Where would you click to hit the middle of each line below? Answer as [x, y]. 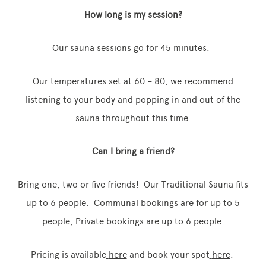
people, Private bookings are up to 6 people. [133, 221]
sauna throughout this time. [133, 118]
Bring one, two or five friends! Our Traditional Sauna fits [133, 185]
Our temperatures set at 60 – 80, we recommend [133, 81]
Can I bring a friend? [133, 151]
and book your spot [168, 255]
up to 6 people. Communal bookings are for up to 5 [133, 203]
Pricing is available [68, 255]
